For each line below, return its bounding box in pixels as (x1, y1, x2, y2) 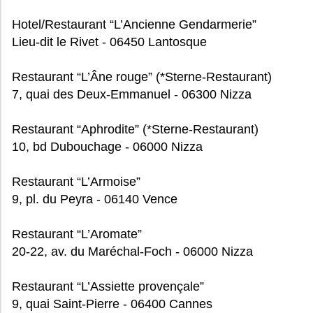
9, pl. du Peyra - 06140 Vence (12, 192, 177, 206)
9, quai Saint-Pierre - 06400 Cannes (12, 297, 212, 311)
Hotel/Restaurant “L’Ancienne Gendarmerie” (12, 17, 256, 31)
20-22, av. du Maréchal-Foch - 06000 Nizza (12, 245, 253, 259)
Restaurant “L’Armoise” (12, 175, 140, 189)
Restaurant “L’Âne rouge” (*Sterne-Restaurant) (12, 70, 272, 84)
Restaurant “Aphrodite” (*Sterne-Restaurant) (12, 122, 259, 136)
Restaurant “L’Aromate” (12, 227, 142, 241)
